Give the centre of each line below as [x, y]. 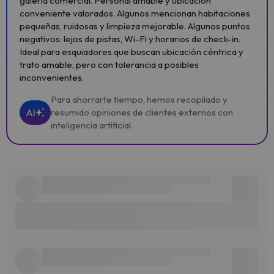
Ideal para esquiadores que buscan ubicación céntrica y [131, 52]
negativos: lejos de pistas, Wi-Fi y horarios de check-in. [130, 39]
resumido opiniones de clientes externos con [142, 112]
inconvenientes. [52, 77]
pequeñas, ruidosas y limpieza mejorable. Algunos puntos [135, 26]
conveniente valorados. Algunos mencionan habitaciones [135, 13]
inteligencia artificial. [92, 125]
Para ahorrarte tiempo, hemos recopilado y [139, 99]
